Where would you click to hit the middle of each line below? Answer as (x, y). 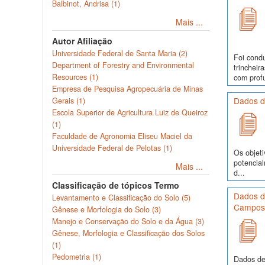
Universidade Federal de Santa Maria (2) (120, 53)
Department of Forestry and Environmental (123, 65)
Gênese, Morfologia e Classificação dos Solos (128, 233)
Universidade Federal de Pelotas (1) (112, 148)
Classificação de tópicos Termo (116, 185)
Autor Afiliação (82, 41)
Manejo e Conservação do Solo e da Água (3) (128, 221)
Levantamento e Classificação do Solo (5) (121, 198)
